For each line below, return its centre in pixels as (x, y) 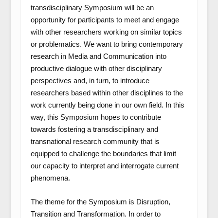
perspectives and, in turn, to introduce (90, 81)
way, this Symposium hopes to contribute (96, 117)
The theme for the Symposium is (83, 202)
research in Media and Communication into (98, 56)
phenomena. (50, 178)
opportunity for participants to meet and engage (105, 20)
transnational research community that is (95, 141)
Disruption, (153, 202)
